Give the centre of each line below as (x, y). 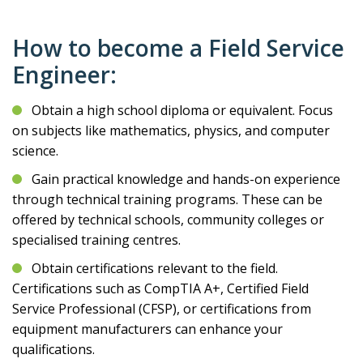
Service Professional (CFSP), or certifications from (162, 309)
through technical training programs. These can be (167, 199)
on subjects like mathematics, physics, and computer (171, 130)
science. (35, 151)
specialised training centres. (96, 240)
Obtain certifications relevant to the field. (155, 268)
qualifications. (53, 349)
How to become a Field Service (178, 48)
